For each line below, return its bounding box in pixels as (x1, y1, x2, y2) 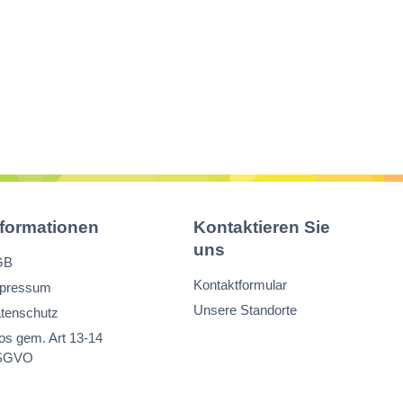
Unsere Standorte (193, 302, 297, 318)
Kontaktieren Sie (193, 218, 330, 237)
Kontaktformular (193, 277, 287, 292)
